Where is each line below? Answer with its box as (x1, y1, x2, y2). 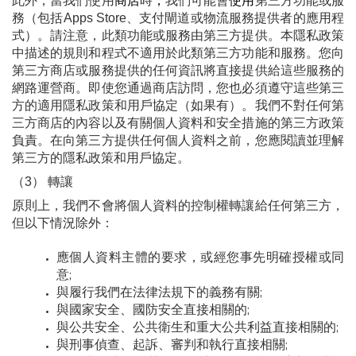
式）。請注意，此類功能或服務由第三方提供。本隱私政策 (12, 28, 344, 42)
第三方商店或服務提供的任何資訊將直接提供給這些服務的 (12, 63, 344, 77)
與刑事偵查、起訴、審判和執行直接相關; (56, 336, 288, 354)
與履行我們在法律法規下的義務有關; (56, 284, 262, 302)
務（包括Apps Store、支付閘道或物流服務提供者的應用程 (12, 10, 344, 25)
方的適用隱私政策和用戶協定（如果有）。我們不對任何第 (12, 98, 344, 112)
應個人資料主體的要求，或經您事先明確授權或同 (56, 249, 344, 267)
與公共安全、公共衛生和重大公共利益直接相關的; (56, 319, 339, 337)
